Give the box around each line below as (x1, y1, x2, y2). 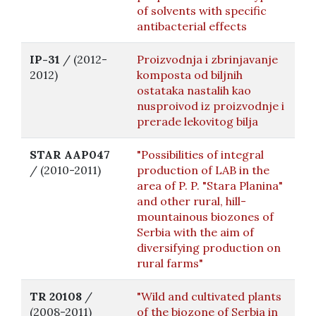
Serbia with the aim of (137, 225, 254, 239)
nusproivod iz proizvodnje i (137, 99, 284, 113)
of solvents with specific (137, 4, 267, 18)
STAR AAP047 (30, 147, 110, 162)
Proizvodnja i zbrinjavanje (137, 52, 278, 66)
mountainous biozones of (137, 209, 274, 224)
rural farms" (137, 256, 203, 270)
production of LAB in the (137, 163, 269, 177)
